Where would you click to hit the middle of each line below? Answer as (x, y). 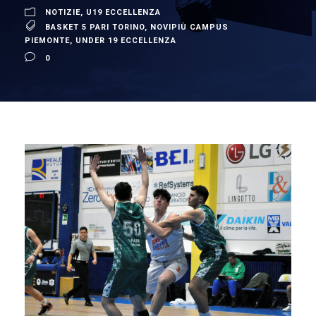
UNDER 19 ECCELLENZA (126, 40)
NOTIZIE (63, 12)
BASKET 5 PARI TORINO (95, 27)
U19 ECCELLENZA (123, 12)
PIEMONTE (47, 40)
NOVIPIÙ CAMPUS (189, 27)
